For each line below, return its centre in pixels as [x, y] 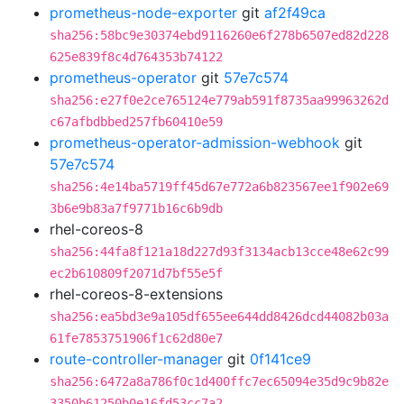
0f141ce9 [280, 359]
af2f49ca [295, 13]
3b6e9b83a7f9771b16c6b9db [136, 208]
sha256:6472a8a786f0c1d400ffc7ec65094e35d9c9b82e [219, 381]
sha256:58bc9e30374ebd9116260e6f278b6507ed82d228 [219, 35]
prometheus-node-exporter [143, 13]
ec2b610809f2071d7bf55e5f [136, 273]
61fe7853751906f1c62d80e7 [136, 338]
